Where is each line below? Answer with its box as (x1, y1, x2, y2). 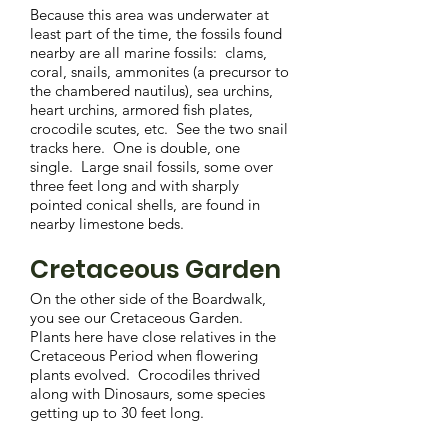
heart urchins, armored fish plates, (30, 100, 253, 119)
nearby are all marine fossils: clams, (30, 43, 267, 62)
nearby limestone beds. (30, 214, 184, 233)
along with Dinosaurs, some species (30, 384, 265, 403)
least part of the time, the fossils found (30, 24, 282, 43)
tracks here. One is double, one (30, 138, 240, 157)
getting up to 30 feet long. (30, 403, 204, 422)
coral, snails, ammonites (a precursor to (30, 62, 289, 81)
